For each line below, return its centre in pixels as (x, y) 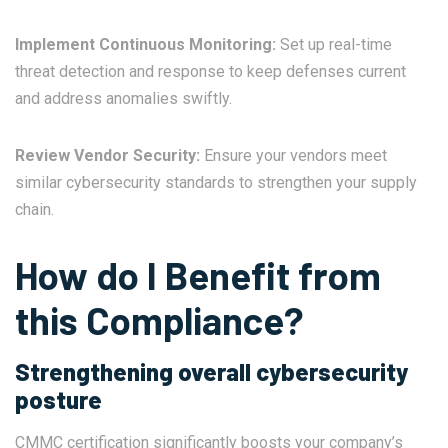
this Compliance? (159, 320)
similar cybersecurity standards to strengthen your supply (216, 183)
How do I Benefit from (198, 275)
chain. (34, 210)
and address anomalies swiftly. (125, 99)
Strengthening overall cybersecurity (211, 372)
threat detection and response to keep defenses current (210, 72)
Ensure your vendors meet (293, 156)
